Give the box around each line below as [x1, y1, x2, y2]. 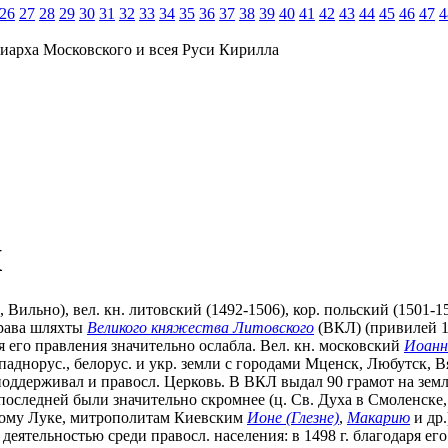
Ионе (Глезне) [247, 408, 339, 426]
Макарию [347, 408, 410, 426]
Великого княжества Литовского [87, 318, 314, 336]
